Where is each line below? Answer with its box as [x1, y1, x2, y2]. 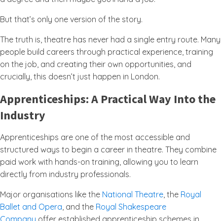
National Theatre [102, 189, 163, 199]
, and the [62, 202, 96, 212]
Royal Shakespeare [96, 202, 166, 212]
